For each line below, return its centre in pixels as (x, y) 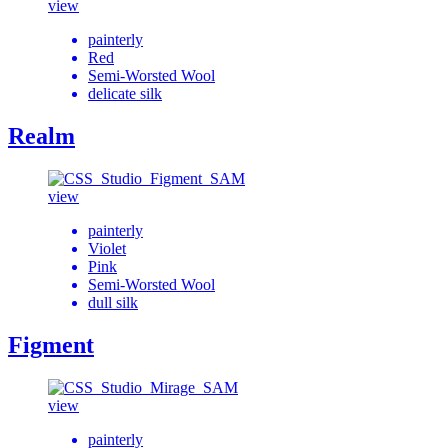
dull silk (113, 303)
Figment (51, 344)
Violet (107, 249)
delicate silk (125, 94)
